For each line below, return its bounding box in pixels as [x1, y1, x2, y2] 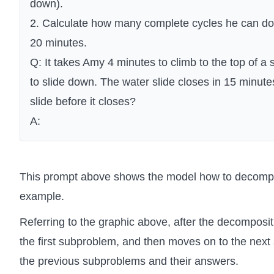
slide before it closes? [30, 95, 136, 108]
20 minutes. [30, 37, 87, 50]
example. [20, 190, 64, 203]
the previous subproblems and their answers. [20, 255, 239, 268]
